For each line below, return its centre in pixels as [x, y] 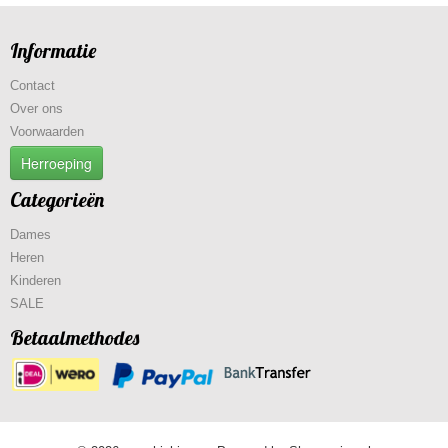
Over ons [36, 108]
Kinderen [35, 280]
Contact [32, 85]
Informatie [53, 50]
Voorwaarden [47, 131]
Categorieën [57, 199]
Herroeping [56, 163]
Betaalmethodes [74, 337]
